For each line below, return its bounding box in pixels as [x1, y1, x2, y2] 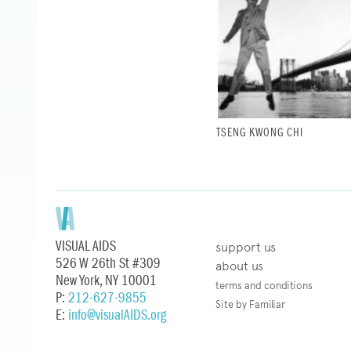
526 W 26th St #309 [56, 253, 161, 273]
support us [215, 239, 276, 255]
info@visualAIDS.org [68, 305, 166, 325]
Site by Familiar [215, 298, 285, 310]
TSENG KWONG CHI [215, 124, 303, 141]
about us [215, 258, 263, 273]
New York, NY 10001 [56, 270, 157, 291]
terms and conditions [215, 279, 313, 291]
